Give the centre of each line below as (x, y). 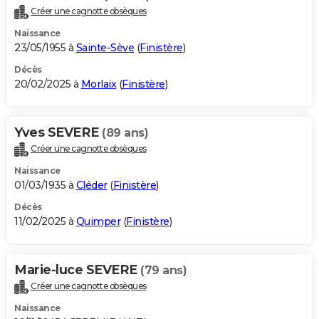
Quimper (98, 222)
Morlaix (98, 84)
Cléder (91, 185)
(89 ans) (125, 133)
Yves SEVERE (58, 133)
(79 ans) (163, 271)
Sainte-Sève (105, 48)
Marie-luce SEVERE (77, 270)
